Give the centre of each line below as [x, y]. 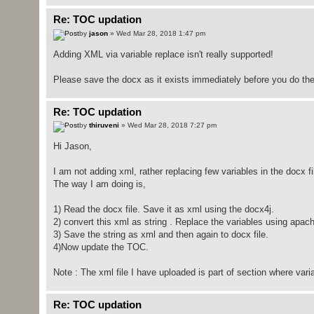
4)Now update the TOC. [101, 247]
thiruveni [104, 125]
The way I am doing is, [99, 184]
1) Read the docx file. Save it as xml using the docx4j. [163, 210]
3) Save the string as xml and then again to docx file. [161, 235]
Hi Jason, [72, 146]
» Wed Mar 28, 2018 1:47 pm [156, 33]
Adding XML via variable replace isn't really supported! [163, 54]
